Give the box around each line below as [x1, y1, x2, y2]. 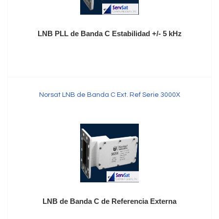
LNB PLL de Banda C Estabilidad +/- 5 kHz [37, 29, 182, 38]
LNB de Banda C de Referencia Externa [43, 197, 176, 205]
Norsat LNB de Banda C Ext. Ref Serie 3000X [39, 91, 180, 98]
